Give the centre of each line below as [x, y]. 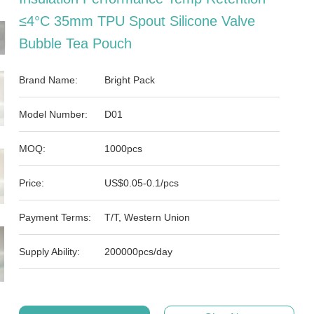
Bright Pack [130, 80]
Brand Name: [49, 80]
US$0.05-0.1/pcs [142, 183]
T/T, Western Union [148, 217]
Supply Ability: [50, 252]
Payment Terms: [55, 217]
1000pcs [124, 149]
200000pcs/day [139, 252]
